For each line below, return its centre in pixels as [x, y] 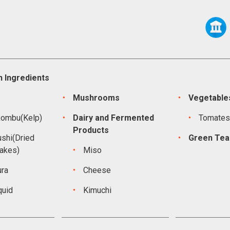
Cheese [97, 170]
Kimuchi [97, 190]
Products [91, 130]
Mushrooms [96, 98]
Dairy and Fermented [113, 118]
